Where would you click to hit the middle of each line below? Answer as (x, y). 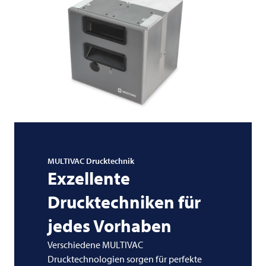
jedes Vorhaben (110, 226)
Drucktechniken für (124, 202)
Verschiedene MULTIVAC (95, 245)
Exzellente (89, 178)
